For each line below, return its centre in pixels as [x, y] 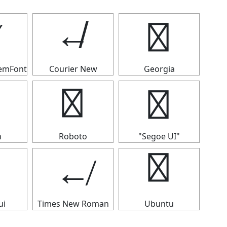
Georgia [159, 69]
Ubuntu [159, 204]
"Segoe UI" [159, 136]
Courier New [73, 69]
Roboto [73, 136]
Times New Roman [73, 204]
